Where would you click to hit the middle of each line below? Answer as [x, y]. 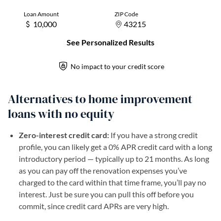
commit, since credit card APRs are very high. [94, 206]
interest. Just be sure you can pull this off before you [106, 194]
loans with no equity [61, 114]
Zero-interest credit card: [64, 135]
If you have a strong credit [153, 135]
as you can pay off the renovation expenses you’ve [103, 170]
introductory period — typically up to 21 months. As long [114, 159]
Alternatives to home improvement [100, 99]
